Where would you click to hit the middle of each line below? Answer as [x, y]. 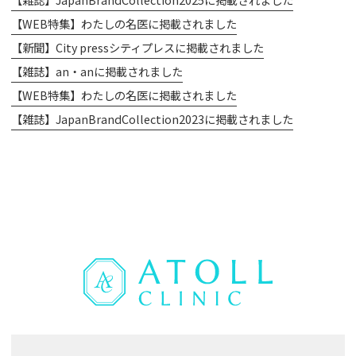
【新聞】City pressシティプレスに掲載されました [138, 48]
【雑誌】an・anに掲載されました [97, 72]
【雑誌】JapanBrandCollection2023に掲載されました [153, 119]
